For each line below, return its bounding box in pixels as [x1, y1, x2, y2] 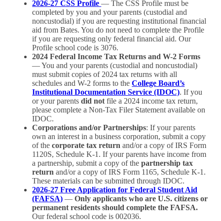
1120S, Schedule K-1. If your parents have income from [32, 149, 207, 158]
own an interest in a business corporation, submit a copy [32, 132, 206, 141]
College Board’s [132, 78, 185, 87]
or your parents [32, 96, 81, 105]
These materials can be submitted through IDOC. [32, 176, 185, 185]
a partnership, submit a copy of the [32, 158, 142, 167]
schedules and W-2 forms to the [32, 78, 132, 87]
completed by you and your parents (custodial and [32, 7, 187, 16]
